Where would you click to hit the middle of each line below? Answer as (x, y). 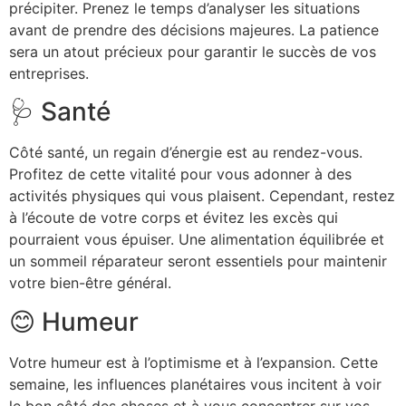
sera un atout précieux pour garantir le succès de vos (193, 51)
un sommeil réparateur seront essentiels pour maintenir (198, 261)
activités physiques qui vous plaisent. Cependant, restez (202, 196)
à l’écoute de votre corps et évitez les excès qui (174, 218)
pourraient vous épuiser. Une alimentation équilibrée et (197, 240)
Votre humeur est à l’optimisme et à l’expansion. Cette (193, 362)
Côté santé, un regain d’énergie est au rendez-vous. (186, 153)
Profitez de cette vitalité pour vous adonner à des (180, 174)
